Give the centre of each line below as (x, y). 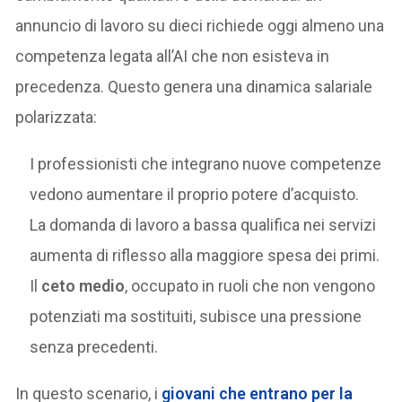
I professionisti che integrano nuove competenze (206, 164)
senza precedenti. (94, 347)
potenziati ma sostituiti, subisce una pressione (196, 317)
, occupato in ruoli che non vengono (250, 286)
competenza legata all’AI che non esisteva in (173, 57)
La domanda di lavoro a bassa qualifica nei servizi (203, 225)
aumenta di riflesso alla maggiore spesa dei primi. (205, 256)
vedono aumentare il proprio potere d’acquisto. (195, 195)
